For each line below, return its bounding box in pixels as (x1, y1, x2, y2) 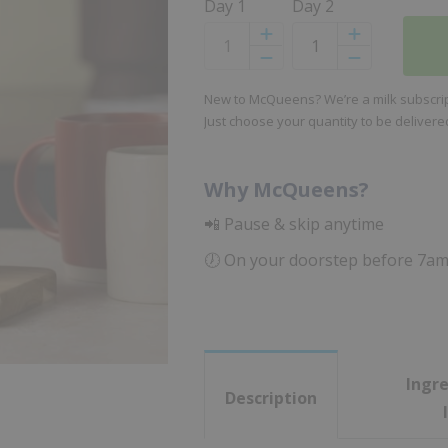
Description (225, 387, 318, 409)
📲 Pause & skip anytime (204, 213, 385, 235)
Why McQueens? (204, 176, 370, 203)
